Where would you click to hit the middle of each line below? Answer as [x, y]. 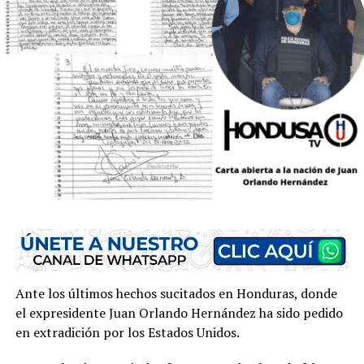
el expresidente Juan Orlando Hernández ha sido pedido [179, 312]
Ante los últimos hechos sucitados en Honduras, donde [176, 293]
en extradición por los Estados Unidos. [127, 332]
